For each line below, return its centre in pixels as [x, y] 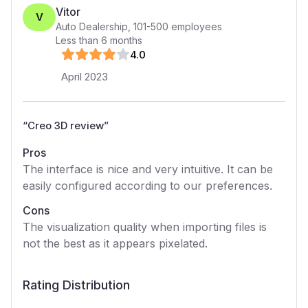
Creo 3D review [66, 125]
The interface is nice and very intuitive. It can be [148, 169]
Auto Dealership [92, 26]
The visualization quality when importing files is [145, 227]
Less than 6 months [99, 40]
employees [195, 26]
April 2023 [85, 77]
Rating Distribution [76, 285]
